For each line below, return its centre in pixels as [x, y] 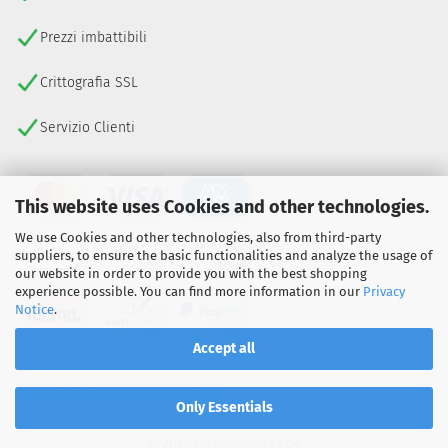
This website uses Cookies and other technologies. [222, 206]
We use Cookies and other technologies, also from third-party [198, 237]
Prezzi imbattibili [93, 38]
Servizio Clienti [87, 128]
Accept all [224, 348]
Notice [34, 309]
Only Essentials [224, 407]
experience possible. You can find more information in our [189, 291]
